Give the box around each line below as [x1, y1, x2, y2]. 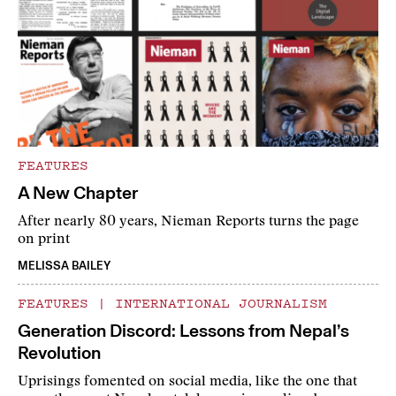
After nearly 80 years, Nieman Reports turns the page [18, 215, 359, 230]
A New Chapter [18, 182, 138, 204]
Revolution [18, 342, 101, 364]
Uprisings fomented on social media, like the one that [18, 375, 357, 390]
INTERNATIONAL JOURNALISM [106, 293, 327, 313]
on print [18, 232, 70, 247]
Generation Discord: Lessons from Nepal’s [18, 320, 349, 342]
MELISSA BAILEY [18, 259, 110, 273]
